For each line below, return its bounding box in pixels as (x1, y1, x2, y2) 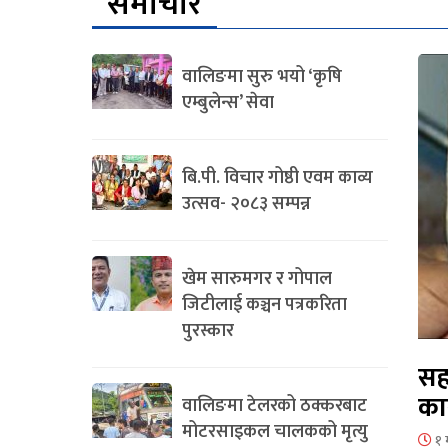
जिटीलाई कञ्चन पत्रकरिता (182, 289, 347, 320)
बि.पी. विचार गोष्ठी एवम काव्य (182, 162, 373, 193)
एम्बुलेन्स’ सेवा (182, 87, 274, 118)
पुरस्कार (182, 315, 234, 346)
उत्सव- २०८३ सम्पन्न (182, 188, 311, 219)
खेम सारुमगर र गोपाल (182, 263, 332, 294)
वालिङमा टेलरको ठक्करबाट (182, 390, 367, 421)
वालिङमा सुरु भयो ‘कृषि (182, 61, 342, 92)
